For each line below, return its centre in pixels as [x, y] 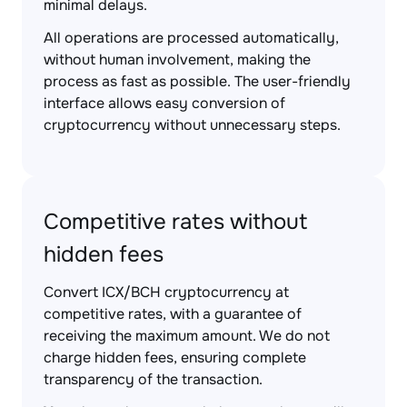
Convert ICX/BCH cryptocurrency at [166, 292]
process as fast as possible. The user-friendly [197, 81]
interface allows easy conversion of [164, 103]
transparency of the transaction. [153, 379]
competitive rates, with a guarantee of [173, 314]
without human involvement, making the [177, 60]
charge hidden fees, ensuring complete [175, 357]
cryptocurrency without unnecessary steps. [192, 125]
